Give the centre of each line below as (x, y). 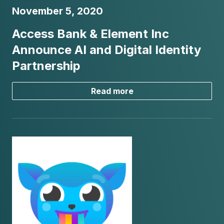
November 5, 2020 (57, 11)
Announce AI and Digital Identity (106, 49)
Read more (112, 91)
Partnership (46, 65)
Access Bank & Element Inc (90, 33)
